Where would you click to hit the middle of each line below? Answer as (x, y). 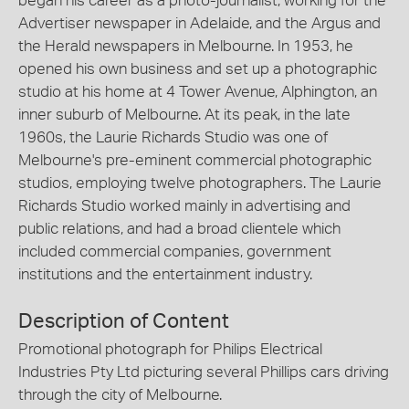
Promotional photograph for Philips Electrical (170, 349)
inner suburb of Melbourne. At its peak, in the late (184, 115)
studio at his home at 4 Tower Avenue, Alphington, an (198, 92)
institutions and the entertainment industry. (165, 275)
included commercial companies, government (175, 252)
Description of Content (124, 321)
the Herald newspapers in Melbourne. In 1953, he (186, 47)
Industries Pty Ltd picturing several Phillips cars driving (204, 372)
